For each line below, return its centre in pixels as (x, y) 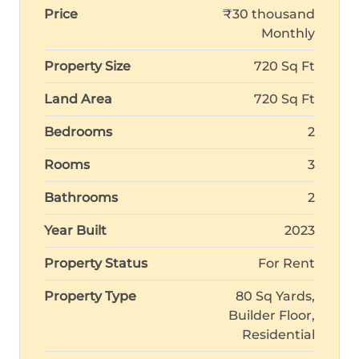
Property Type (90, 296)
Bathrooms (81, 198)
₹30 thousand (269, 14)
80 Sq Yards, (275, 296)
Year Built (75, 230)
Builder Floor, (272, 315)
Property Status (96, 263)
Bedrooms (78, 132)
